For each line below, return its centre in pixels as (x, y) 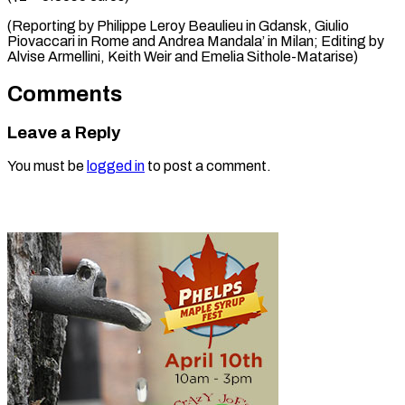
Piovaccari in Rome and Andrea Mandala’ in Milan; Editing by (196, 41)
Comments (65, 94)
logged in (116, 166)
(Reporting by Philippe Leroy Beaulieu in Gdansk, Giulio (178, 25)
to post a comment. (208, 166)
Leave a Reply (64, 132)
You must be (47, 166)
